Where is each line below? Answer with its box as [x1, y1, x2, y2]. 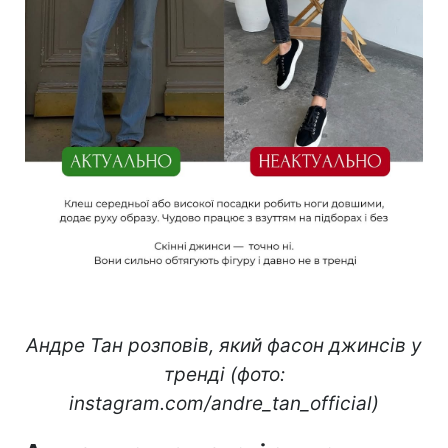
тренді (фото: [163, 363, 285, 387]
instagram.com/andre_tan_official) [69, 392, 379, 416]
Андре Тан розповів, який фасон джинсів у [26, 334, 422, 358]
